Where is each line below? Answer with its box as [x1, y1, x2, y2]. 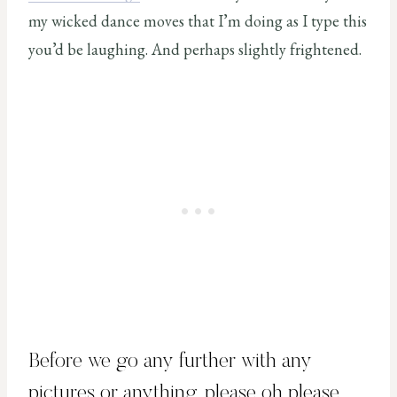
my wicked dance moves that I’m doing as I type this [28, 11, 367, 32]
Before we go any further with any [28, 351, 312, 373]
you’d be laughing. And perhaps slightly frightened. [28, 39, 362, 60]
